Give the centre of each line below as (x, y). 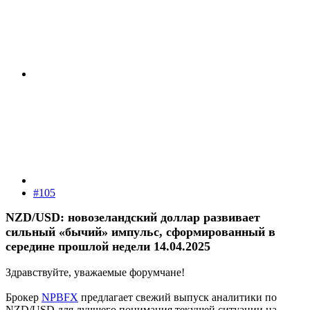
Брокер (24, 298)
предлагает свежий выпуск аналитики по (177, 298)
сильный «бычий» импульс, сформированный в (140, 232)
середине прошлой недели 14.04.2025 (108, 247)
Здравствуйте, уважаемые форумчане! (95, 273)
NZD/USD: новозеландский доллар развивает (133, 218)
